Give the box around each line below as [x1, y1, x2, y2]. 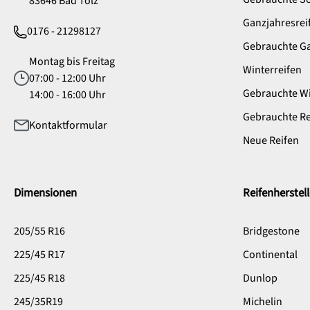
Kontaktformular [29, 118, 107, 134]
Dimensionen [14, 184, 77, 201]
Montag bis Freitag [29, 54, 115, 70]
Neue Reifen [243, 132, 299, 148]
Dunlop [243, 270, 277, 286]
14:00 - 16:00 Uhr [29, 87, 106, 103]
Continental [243, 246, 298, 262]
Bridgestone [243, 223, 300, 239]
